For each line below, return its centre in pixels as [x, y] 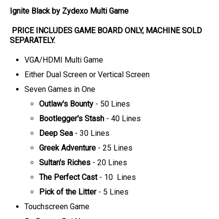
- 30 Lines [91, 133]
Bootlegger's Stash [72, 119]
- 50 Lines [112, 104]
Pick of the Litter [68, 192]
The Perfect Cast [68, 177]
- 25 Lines [114, 148]
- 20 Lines [109, 163]
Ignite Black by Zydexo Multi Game [69, 11]
